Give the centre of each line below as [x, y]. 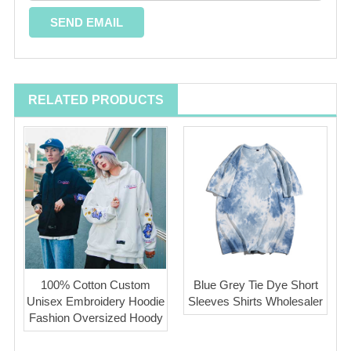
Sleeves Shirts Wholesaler [255, 302]
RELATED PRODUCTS [96, 100]
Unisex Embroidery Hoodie [96, 302]
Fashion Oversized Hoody [96, 318]
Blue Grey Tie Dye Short [255, 285]
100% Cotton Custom [96, 285]
